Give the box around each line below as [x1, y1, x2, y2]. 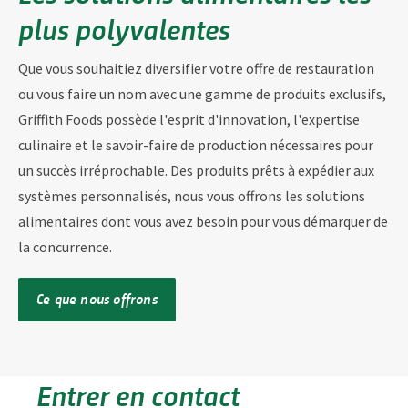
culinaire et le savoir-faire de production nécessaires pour [18, 135, 373, 154]
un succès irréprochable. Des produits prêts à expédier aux [18, 160, 374, 179]
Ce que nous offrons [36, 288, 158, 308]
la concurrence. [18, 237, 112, 256]
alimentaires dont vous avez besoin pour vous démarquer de [18, 211, 388, 230]
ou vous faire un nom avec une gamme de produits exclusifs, [18, 84, 386, 103]
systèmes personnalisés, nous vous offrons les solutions [18, 186, 365, 205]
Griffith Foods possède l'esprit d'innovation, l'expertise [18, 109, 360, 128]
